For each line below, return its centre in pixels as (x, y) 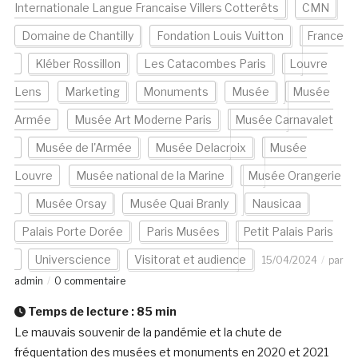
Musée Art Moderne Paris (143, 120)
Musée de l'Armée (83, 148)
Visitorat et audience (190, 260)
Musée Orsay (70, 204)
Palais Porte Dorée (72, 232)
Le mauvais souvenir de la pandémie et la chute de (148, 332)
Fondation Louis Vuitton (220, 36)
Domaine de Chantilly (77, 36)
